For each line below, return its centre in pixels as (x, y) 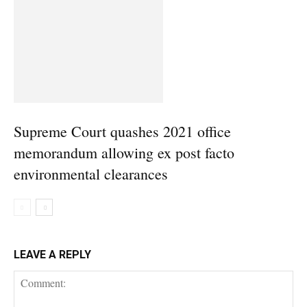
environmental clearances (91, 174)
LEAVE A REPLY (52, 255)
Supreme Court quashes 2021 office (122, 131)
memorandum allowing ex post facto (124, 152)
